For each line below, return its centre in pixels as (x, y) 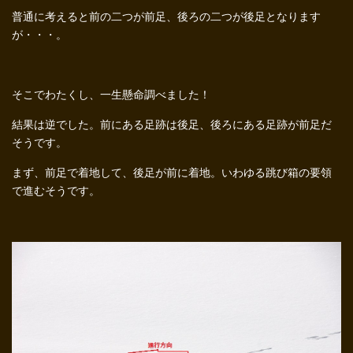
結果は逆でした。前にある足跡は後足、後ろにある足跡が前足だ (172, 124)
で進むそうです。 (56, 191)
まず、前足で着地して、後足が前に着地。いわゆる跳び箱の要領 (172, 173)
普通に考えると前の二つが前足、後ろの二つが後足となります (166, 17)
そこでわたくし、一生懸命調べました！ (111, 95)
